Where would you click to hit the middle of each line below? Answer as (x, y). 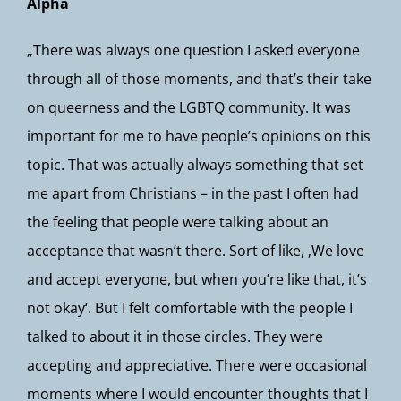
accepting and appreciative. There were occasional (197, 365)
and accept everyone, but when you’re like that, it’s (197, 279)
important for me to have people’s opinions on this (199, 136)
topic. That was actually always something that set (195, 165)
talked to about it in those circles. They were (175, 337)
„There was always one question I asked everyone (193, 50)
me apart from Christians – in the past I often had (193, 193)
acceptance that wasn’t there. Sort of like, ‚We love (196, 251)
